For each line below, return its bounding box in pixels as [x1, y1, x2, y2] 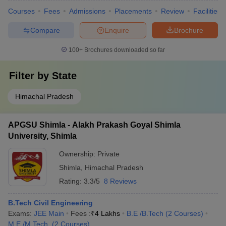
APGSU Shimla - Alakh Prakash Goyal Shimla [8, 121, 181, 129]
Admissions [69, 7, 105, 15]
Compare [30, 26, 60, 34]
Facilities [193, 7, 221, 15]
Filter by [9, 70, 52, 81]
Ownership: [59, 150, 97, 158]
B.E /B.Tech [127, 209, 163, 217]
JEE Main [34, 209, 64, 217]
